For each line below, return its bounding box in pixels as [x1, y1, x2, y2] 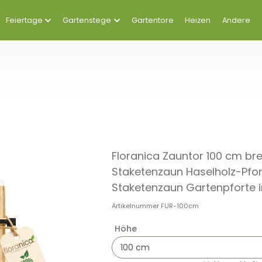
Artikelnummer [112, 201, 161, 211]
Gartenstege [63, 15, 112, 26]
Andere [222, 15, 250, 26]
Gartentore [131, 15, 174, 26]
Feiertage [5, 15, 43, 26]
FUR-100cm [161, 201, 199, 211]
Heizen [185, 15, 211, 26]
